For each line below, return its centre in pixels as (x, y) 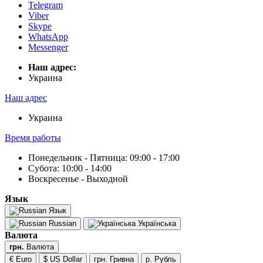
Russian (61, 223)
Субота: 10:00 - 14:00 (70, 168)
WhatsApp (48, 37)
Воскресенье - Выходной (78, 179)
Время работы (33, 138)
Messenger (48, 47)
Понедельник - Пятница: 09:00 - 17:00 (104, 158)
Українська (156, 223)
